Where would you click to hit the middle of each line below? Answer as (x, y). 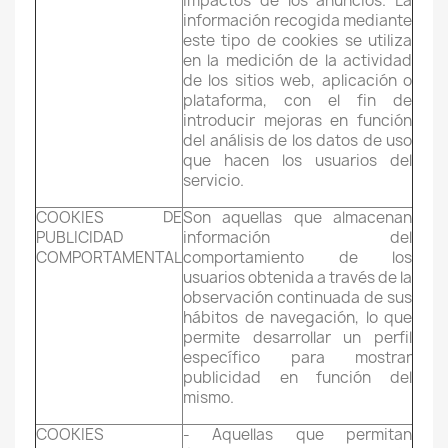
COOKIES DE (109, 217)
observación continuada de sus (297, 297)
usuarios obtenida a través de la (297, 277)
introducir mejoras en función (297, 120)
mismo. (208, 397)
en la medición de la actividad (297, 60)
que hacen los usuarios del (297, 160)
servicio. (213, 180)
